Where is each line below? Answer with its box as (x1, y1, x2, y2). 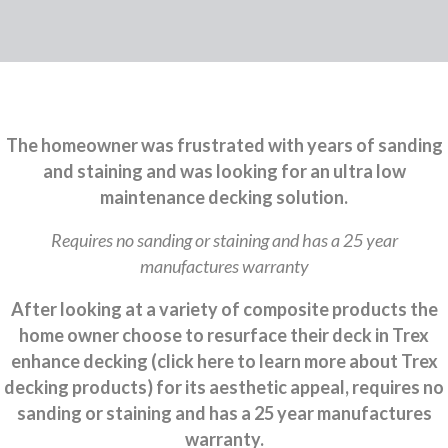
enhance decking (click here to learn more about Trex (10, 350, 438, 372)
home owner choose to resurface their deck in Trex (19, 324, 429, 346)
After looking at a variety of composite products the (10, 298, 438, 320)
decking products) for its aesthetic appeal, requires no (4, 376, 444, 398)
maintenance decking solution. (100, 186, 348, 208)
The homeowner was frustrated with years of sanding (5, 134, 443, 156)
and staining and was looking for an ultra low (42, 160, 406, 182)
